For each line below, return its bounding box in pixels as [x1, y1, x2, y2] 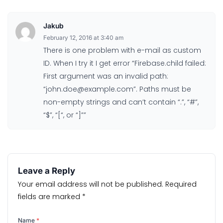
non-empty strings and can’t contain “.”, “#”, [43, 97, 199, 107]
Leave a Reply [18, 166, 75, 176]
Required [165, 179, 197, 189]
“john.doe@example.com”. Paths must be [43, 84, 191, 94]
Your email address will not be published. [18, 179, 163, 189]
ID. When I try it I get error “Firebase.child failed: [43, 58, 206, 68]
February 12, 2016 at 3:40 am [43, 34, 123, 41]
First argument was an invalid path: [43, 71, 168, 81]
